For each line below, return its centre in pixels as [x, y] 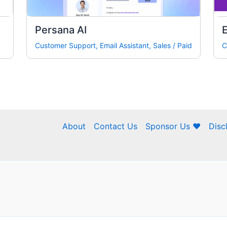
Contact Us [116, 126]
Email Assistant [125, 46]
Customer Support [66, 46]
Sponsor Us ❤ [173, 126]
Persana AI [61, 30]
